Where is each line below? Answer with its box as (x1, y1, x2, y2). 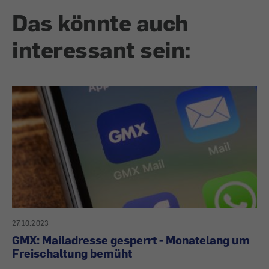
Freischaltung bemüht (12, 246, 132, 261)
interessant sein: (12, 35, 191, 64)
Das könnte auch (12, 8, 189, 37)
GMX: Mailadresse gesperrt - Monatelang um (12, 233, 250, 247)
